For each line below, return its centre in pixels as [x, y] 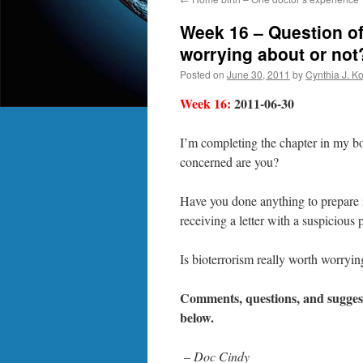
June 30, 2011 [258, 74]
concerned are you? [229, 162]
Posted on [202, 74]
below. [197, 317]
